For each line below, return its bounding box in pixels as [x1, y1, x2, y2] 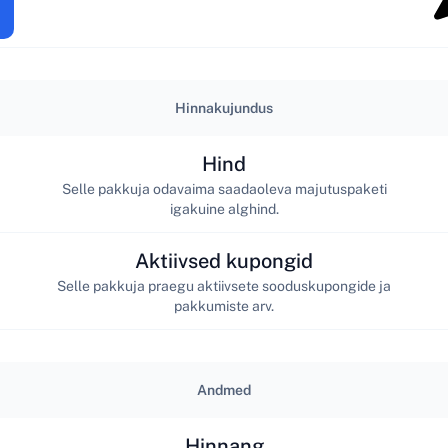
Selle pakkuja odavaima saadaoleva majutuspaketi [61, 180, 387, 197]
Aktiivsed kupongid [135, 248, 313, 273]
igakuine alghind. [169, 200, 279, 217]
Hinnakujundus [175, 100, 273, 116]
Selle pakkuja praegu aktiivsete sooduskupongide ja [57, 277, 391, 294]
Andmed [197, 382, 251, 398]
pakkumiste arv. [174, 297, 274, 314]
